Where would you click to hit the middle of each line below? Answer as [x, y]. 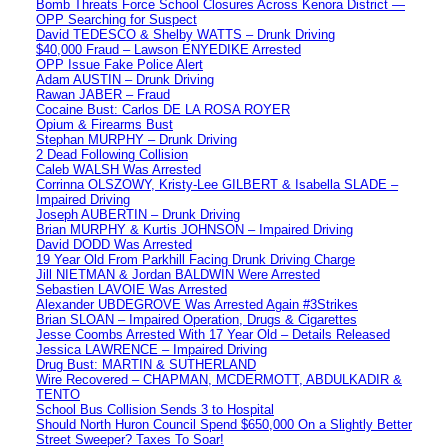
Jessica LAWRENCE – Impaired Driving [151, 349]
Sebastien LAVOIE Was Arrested [131, 289]
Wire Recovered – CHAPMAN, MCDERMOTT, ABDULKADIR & [219, 379]
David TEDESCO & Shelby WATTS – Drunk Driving [185, 34]
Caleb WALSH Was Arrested [118, 169]
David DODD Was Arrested [114, 244]
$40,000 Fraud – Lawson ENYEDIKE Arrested [168, 49]
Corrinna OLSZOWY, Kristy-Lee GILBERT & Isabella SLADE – [217, 184]
